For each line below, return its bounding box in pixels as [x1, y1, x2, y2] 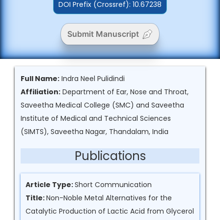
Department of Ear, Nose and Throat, [60, 87, 189, 97]
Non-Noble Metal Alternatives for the [46, 193, 172, 203]
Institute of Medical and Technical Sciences [21, 113, 171, 123]
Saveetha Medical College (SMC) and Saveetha [21, 100, 184, 110]
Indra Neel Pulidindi [59, 74, 125, 83]
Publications [74, 148, 146, 164]
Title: [26, 193, 46, 203]
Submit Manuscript [67, 29, 139, 39]
